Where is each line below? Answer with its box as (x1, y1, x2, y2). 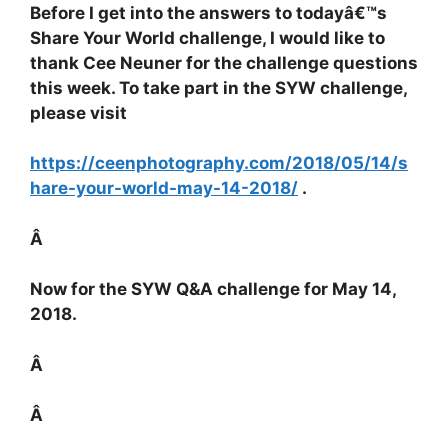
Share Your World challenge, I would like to (30, 27, 385, 48)
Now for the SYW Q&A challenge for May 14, (30, 279, 396, 300)
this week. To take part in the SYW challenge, (30, 77, 407, 98)
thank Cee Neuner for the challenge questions (30, 52, 418, 73)
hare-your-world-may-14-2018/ (30, 178, 298, 199)
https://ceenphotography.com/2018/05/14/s (30, 153, 408, 174)
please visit (30, 102, 127, 123)
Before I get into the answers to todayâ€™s (30, 2, 387, 23)
